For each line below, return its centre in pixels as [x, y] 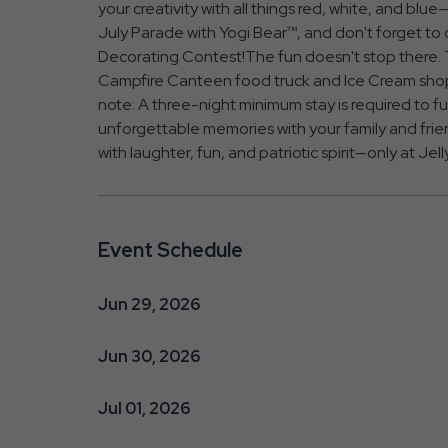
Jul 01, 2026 [143, 408]
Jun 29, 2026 [148, 304]
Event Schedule [170, 249]
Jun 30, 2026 [148, 356]
